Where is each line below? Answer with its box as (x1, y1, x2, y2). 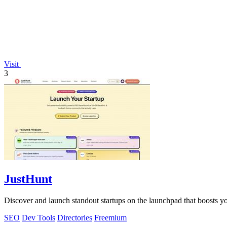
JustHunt (4, 172, 52, 186)
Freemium (94, 213, 127, 222)
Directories (57, 213, 92, 222)
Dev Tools (22, 213, 55, 222)
